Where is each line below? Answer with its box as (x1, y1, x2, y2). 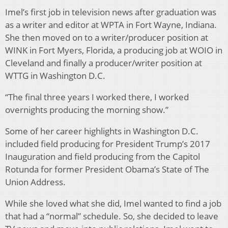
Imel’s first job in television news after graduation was (5, 6, 216, 18)
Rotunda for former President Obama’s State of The (5, 163, 209, 176)
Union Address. (5, 176, 66, 188)
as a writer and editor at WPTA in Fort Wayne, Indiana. (5, 19, 217, 31)
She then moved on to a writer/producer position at (5, 32, 208, 44)
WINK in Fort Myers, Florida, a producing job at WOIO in (5, 44, 222, 56)
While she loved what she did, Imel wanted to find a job (5, 197, 221, 210)
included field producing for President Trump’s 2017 (5, 138, 210, 150)
